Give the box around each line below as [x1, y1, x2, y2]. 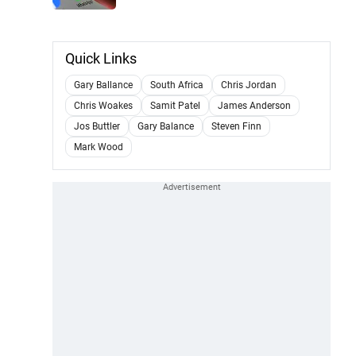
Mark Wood [74, 141, 123, 153]
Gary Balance [137, 120, 194, 132]
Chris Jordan [221, 79, 277, 91]
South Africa [150, 79, 203, 91]
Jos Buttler [74, 120, 120, 132]
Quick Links [65, 49, 137, 67]
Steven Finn [211, 120, 261, 132]
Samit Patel [150, 99, 200, 111]
